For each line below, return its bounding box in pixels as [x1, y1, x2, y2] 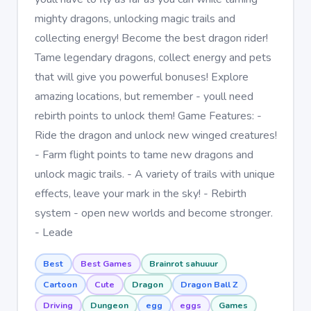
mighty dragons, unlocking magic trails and [34, 10, 235, 26]
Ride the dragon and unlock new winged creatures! [34, 127, 277, 143]
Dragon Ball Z [180, 278, 238, 290]
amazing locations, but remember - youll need [34, 88, 253, 104]
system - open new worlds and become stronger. [34, 205, 273, 221]
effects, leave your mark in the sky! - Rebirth [34, 185, 246, 201]
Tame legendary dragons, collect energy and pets [34, 49, 271, 65]
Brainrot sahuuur [149, 258, 218, 269]
